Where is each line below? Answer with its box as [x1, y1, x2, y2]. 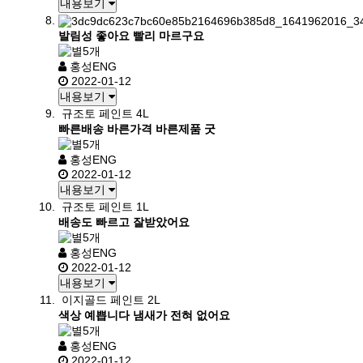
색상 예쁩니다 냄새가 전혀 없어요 [58, 309, 230, 322]
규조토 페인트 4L [62, 107, 149, 120]
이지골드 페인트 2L [62, 293, 160, 306]
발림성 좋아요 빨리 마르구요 [58, 29, 204, 42]
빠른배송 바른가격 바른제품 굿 [58, 122, 216, 135]
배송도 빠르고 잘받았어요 [58, 216, 190, 228]
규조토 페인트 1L [62, 200, 149, 213]
